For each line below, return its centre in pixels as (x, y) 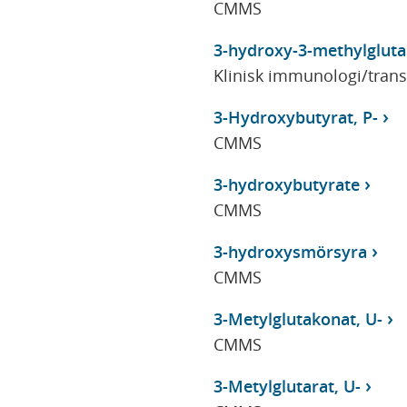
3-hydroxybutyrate (286, 184)
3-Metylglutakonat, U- (298, 318)
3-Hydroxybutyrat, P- (295, 117)
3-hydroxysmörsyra (290, 251)
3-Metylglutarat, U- (287, 386)
